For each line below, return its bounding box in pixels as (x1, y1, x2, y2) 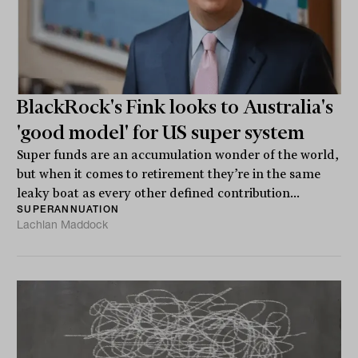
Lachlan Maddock (17, 217, 109, 233)
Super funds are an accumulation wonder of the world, (17, 148, 340, 163)
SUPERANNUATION (17, 203, 120, 216)
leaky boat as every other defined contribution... (17, 186, 300, 201)
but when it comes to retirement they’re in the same (17, 167, 321, 182)
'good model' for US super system (17, 121, 305, 145)
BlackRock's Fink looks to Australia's (17, 96, 334, 119)
